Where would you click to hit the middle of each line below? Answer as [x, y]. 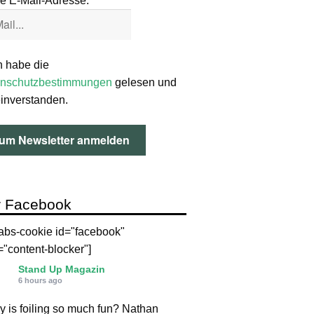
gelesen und [144, 82]
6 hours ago [40, 281]
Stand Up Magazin [61, 269]
